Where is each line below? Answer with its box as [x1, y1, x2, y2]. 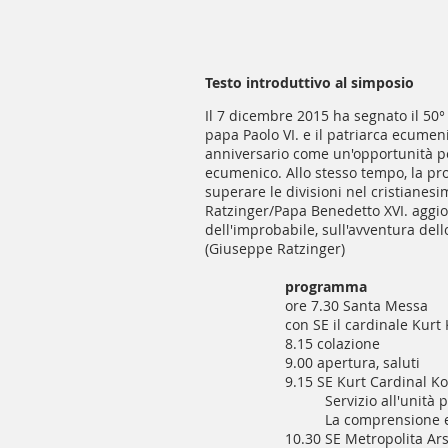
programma [285, 277, 367, 296]
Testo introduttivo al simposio [205, 73, 414, 92]
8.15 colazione [285, 334, 380, 353]
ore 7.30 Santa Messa [285, 296, 428, 315]
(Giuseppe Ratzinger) [205, 239, 345, 258]
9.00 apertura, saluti [285, 353, 420, 372]
